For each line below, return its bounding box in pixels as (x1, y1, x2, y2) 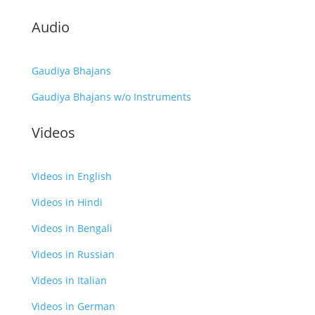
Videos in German (31, 299, 115, 313)
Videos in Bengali (31, 221, 112, 235)
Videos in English (31, 169, 112, 183)
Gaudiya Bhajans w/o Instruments (31, 89, 191, 103)
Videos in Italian (31, 273, 107, 287)
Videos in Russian (31, 247, 115, 261)
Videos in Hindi (31, 195, 103, 209)
